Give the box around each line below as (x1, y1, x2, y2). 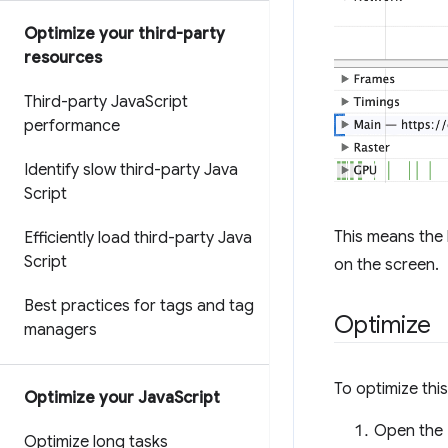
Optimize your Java (24, 388, 174, 408)
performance (24, 116, 120, 136)
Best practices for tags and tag (24, 296, 254, 316)
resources (24, 48, 102, 68)
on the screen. (334, 255, 439, 276)
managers (24, 320, 97, 340)
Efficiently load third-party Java (24, 228, 252, 248)
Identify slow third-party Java (24, 160, 238, 180)
